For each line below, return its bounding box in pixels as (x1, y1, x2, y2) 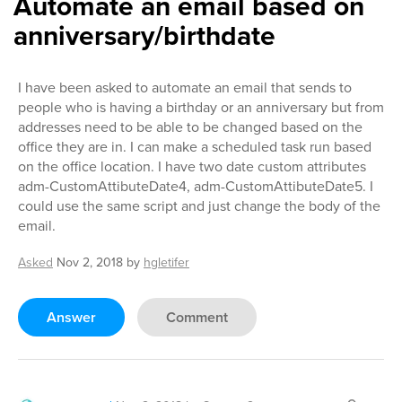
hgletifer (144, 253, 189, 271)
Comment (166, 307, 228, 328)
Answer (47, 307, 96, 328)
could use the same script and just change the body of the (18, 196, 380, 215)
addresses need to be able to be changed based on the (18, 117, 363, 136)
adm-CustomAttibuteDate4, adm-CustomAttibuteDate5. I (18, 176, 373, 196)
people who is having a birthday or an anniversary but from (18, 97, 384, 117)
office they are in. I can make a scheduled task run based (18, 136, 371, 156)
